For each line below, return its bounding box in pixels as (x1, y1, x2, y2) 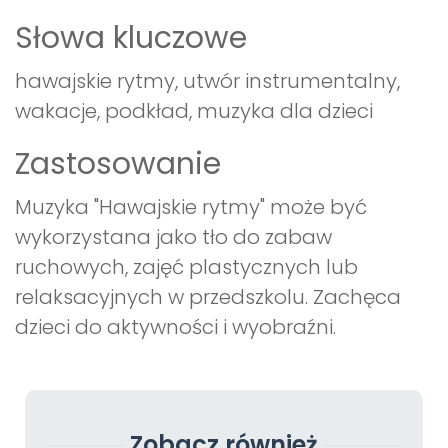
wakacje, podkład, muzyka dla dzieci (15, 97, 373, 126)
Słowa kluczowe (15, 17, 247, 60)
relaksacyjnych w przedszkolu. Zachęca (15, 283, 401, 312)
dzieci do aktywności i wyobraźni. (15, 313, 336, 342)
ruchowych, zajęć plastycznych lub (15, 253, 358, 282)
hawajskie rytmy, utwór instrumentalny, (15, 67, 400, 96)
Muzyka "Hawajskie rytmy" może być (15, 193, 367, 222)
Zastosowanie (15, 143, 221, 186)
